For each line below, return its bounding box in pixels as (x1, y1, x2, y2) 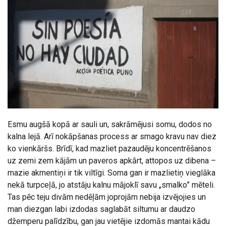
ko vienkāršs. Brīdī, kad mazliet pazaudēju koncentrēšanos (8, 144, 211, 154)
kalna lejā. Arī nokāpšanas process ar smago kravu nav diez (8, 132, 216, 142)
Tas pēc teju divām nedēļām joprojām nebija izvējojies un (8, 192, 206, 202)
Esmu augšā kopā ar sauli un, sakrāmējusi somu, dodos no (8, 120, 212, 130)
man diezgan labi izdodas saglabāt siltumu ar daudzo (8, 204, 195, 214)
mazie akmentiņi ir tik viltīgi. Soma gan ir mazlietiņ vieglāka (8, 168, 215, 178)
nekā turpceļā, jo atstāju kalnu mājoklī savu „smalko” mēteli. (8, 180, 215, 190)
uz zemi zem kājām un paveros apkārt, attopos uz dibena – (8, 156, 216, 166)
